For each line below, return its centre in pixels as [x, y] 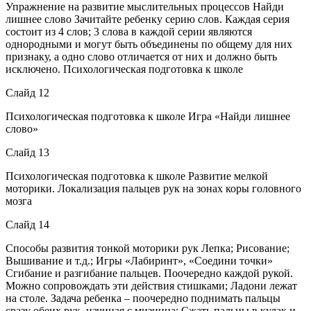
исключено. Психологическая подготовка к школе [124, 69]
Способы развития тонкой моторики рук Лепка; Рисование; [148, 248]
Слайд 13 [27, 152]
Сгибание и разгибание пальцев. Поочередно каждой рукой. [149, 273]
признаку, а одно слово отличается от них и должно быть [141, 56]
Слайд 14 [27, 224]
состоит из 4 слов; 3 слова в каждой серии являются [129, 31]
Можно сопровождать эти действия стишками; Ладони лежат [151, 285]
